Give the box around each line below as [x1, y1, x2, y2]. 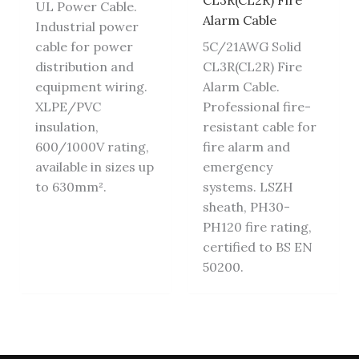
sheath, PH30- [203, 199, 291, 216]
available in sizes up [34, 159, 154, 175]
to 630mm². [34, 179, 107, 196]
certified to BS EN [203, 239, 313, 256]
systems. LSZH [203, 179, 294, 196]
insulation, [34, 119, 99, 135]
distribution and [34, 58, 134, 75]
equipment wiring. [34, 79, 147, 95]
